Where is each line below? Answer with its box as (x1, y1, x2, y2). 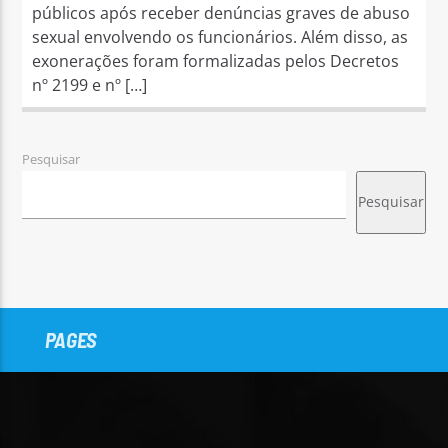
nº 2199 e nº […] (32, 73, 148, 96)
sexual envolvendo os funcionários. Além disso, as (32, 25, 409, 48)
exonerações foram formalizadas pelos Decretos (32, 49, 400, 72)
